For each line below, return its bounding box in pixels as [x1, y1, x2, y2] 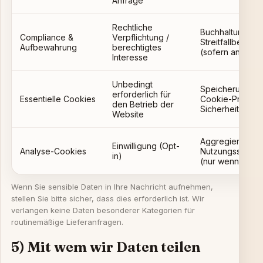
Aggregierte [200, 136, 247, 146]
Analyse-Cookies [20, 146, 86, 156]
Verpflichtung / [112, 32, 169, 42]
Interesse [112, 52, 148, 62]
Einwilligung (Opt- [112, 141, 180, 151]
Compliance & [20, 32, 73, 42]
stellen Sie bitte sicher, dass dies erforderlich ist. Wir [11, 194, 204, 203]
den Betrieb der [112, 99, 174, 109]
